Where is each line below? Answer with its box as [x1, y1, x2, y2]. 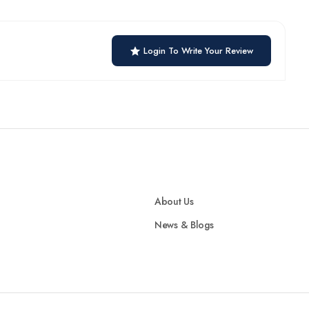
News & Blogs [154, 218, 214, 232]
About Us [154, 195, 194, 208]
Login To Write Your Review [143, 44, 253, 57]
